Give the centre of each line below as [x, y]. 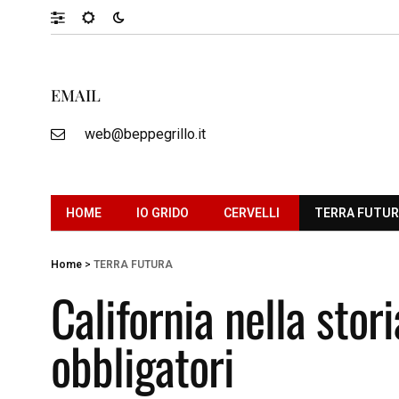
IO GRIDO [163, 212]
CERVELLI [252, 212]
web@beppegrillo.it [145, 134]
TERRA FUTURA [133, 264]
